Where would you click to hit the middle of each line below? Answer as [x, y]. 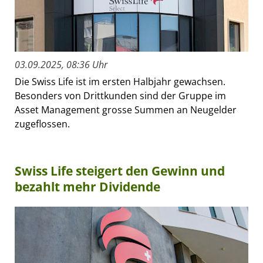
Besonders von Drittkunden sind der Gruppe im [120, 96]
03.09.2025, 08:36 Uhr [61, 65]
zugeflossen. [42, 124]
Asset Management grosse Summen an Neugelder [126, 110]
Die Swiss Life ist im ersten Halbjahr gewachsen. [120, 82]
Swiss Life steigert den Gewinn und [120, 171]
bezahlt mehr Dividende [87, 187]
